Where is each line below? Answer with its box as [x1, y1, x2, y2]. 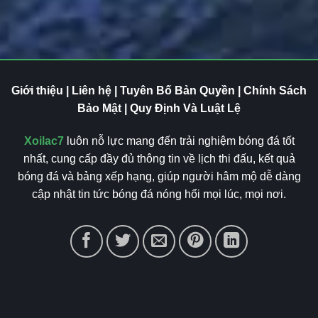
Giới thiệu [11, 84, 63, 97]
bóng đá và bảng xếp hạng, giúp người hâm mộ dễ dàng [17, 170, 301, 182]
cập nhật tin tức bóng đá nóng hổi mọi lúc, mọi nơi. [32, 187, 286, 200]
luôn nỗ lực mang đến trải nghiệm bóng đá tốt [63, 134, 295, 147]
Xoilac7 [23, 134, 64, 147]
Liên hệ [72, 84, 111, 97]
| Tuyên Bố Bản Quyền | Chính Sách [111, 84, 307, 97]
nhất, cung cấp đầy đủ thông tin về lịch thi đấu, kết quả [23, 152, 295, 165]
